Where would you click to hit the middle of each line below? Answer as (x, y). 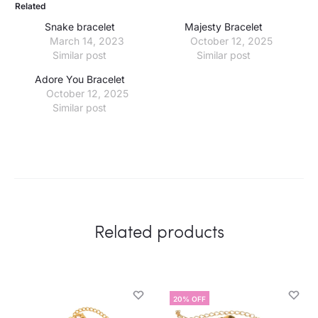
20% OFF (190, 298)
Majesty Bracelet (224, 26)
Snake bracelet (79, 26)
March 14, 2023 (87, 40)
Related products (159, 231)
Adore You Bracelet (79, 79)
